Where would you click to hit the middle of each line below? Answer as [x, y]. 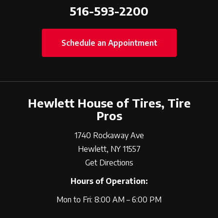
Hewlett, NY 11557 [109, 149]
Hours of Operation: [109, 181]
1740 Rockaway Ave [109, 135]
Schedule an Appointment [109, 43]
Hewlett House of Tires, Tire [109, 103]
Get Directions [109, 163]
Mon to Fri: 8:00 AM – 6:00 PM [109, 200]
